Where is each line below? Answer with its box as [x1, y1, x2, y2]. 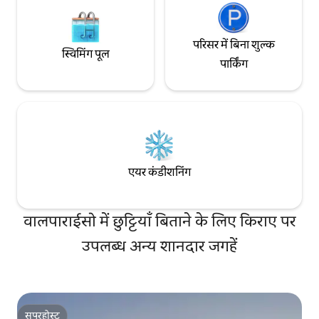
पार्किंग [219, 56, 248, 71]
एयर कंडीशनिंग [128, 164, 191, 180]
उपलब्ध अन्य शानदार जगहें [82, 235, 237, 256]
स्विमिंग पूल [61, 46, 110, 62]
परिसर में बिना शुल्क [192, 36, 275, 52]
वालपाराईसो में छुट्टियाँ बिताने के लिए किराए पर [23, 210, 296, 231]
